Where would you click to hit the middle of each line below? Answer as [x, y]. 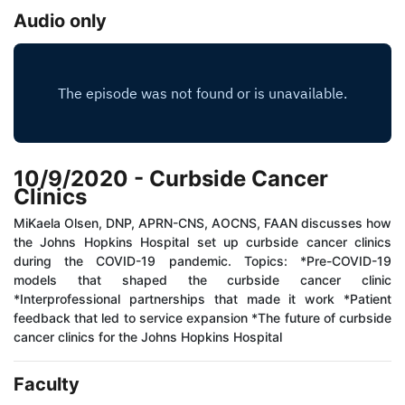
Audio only [60, 21]
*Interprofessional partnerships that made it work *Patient [202, 299]
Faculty [47, 385]
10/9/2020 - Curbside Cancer [171, 179]
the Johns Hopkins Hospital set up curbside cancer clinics [202, 242]
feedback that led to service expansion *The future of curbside [202, 318]
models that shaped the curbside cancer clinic [202, 280]
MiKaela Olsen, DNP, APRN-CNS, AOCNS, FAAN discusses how [202, 223]
